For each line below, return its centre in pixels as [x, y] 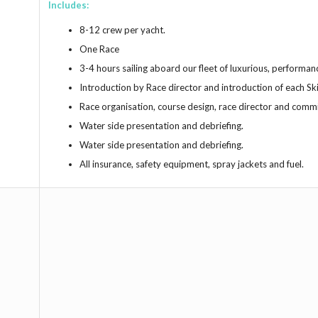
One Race [99, 49]
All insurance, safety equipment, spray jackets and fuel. [192, 164]
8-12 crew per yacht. [122, 30]
